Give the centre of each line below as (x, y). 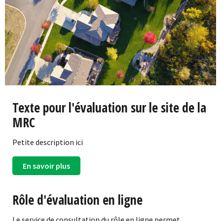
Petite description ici (48, 142)
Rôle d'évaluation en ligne (77, 200)
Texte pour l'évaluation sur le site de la (109, 107)
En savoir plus (46, 166)
